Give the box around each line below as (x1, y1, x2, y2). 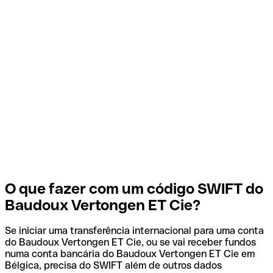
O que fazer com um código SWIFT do (5, 180, 263, 197)
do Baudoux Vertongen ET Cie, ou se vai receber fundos (5, 236, 256, 249)
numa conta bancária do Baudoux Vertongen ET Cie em (5, 248, 255, 260)
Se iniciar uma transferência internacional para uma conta (5, 225, 264, 237)
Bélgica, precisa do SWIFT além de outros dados (5, 260, 222, 272)
